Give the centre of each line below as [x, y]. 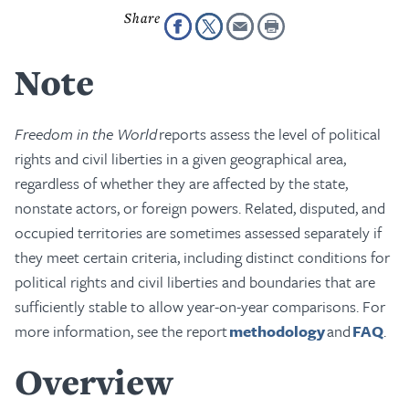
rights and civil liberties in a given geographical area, [180, 158]
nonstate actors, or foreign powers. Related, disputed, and [200, 208]
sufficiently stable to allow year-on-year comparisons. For [200, 306]
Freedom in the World [86, 134]
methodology [277, 331]
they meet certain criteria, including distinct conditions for [202, 257]
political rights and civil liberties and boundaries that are [195, 282]
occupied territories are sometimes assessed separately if [198, 232]
